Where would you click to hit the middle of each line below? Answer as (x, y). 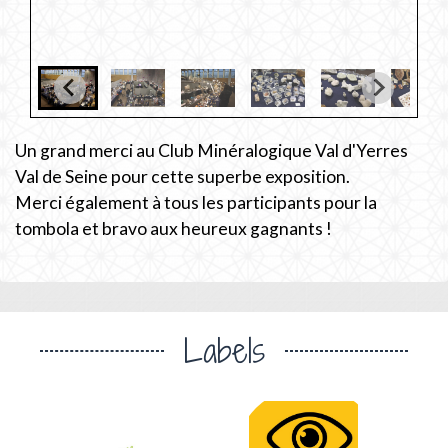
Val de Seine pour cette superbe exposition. (182, 176)
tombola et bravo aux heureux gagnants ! (173, 228)
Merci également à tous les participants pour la (196, 202)
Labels (224, 350)
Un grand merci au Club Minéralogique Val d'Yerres (211, 150)
